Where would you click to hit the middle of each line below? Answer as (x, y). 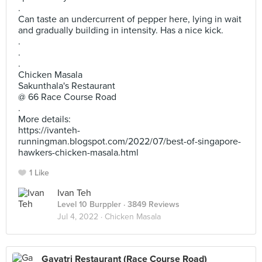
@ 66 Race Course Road (67, 97)
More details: (44, 119)
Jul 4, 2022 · (81, 217)
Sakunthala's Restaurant (67, 86)
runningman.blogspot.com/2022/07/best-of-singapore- (130, 142)
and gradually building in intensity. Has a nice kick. (121, 30)
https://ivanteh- (49, 130)
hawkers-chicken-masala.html (78, 153)
